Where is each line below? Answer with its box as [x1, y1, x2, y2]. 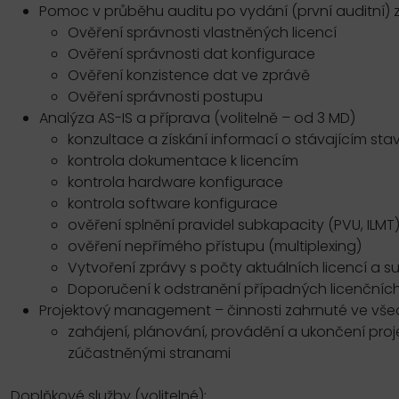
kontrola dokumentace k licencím [68, 151, 298, 172]
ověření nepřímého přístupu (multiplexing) [68, 236, 362, 257]
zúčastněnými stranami [68, 343, 231, 364]
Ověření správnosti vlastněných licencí [68, 22, 337, 44]
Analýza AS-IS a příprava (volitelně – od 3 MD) [39, 108, 355, 129]
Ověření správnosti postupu [68, 86, 263, 108]
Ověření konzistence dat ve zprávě [68, 65, 310, 86]
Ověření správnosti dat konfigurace [68, 44, 315, 65]
